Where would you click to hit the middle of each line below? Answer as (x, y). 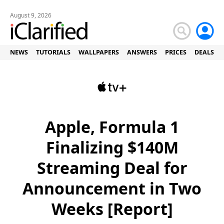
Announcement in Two (112, 188)
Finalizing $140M (112, 147)
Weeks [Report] (112, 209)
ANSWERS (142, 52)
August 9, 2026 (31, 15)
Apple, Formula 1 (112, 127)
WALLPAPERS (99, 52)
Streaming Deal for (112, 168)
